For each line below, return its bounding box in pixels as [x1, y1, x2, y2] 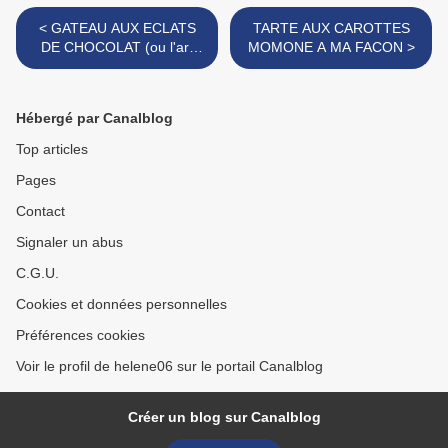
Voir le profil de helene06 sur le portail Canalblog [16, 358, 323, 375]
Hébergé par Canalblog [16, 110, 173, 127]
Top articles [16, 141, 88, 158]
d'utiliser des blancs [55, 58, 179, 75]
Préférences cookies [16, 327, 145, 344]
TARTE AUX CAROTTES [252, 20, 410, 37]
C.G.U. [16, 265, 59, 282]
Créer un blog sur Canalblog [127, 409, 321, 426]
